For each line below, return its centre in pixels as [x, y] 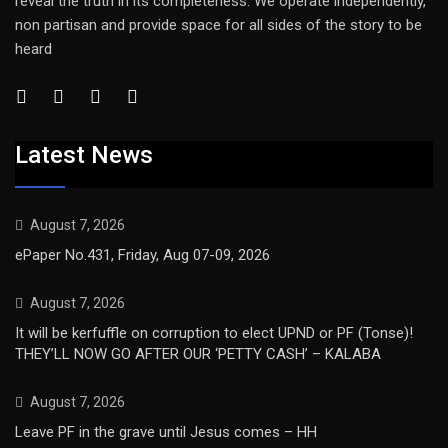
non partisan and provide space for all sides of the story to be [218, 24]
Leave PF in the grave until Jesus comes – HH [166, 432]
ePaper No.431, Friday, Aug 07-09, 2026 [142, 255]
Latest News [84, 155]
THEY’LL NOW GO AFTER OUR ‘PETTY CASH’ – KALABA [198, 354]
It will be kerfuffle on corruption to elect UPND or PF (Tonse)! [214, 333]
